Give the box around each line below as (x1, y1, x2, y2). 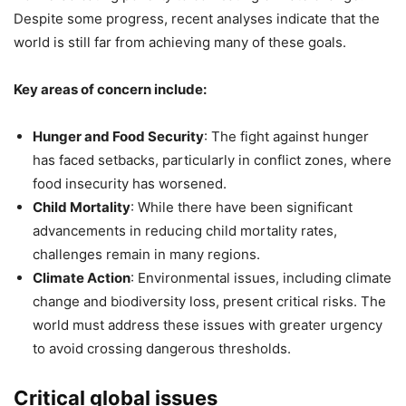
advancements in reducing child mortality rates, (33, 221, 337, 239)
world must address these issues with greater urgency (33, 315, 382, 333)
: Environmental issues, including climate (130, 268, 391, 286)
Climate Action (33, 268, 130, 286)
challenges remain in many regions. (33, 245, 260, 263)
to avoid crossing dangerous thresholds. (33, 339, 291, 357)
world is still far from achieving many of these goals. (14, 33, 346, 51)
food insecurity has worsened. (33, 174, 227, 192)
